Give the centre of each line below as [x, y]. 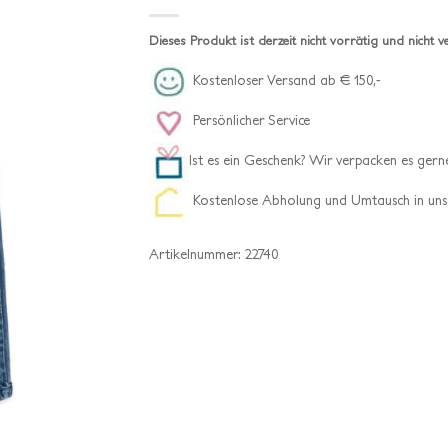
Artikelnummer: [197, 253]
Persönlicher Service [249, 120]
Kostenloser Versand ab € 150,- [285, 80]
